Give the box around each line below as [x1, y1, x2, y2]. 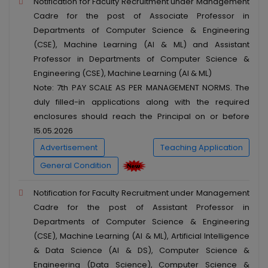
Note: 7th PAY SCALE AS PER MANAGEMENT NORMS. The [33, 81, 249, 93]
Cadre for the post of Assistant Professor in [33, 202, 249, 214]
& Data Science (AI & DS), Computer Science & [33, 245, 249, 257]
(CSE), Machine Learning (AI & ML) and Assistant [33, 38, 249, 50]
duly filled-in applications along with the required [33, 96, 249, 108]
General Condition [40, 160, 112, 171]
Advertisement [40, 142, 98, 153]
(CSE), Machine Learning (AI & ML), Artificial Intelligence [33, 230, 249, 242]
